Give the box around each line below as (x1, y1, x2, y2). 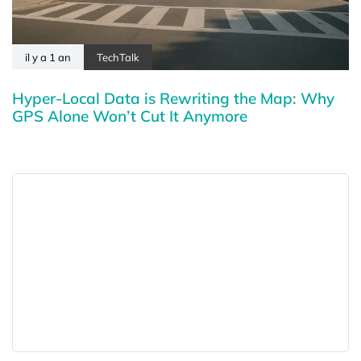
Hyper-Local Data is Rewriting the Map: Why (12, 88, 334, 108)
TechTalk (97, 50, 139, 64)
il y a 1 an (25, 50, 71, 64)
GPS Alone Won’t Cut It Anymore (12, 106, 247, 126)
